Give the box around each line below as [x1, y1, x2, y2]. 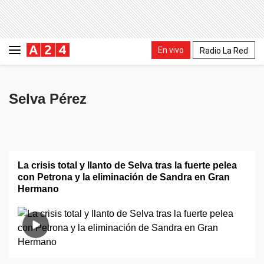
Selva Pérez [9, 91, 87, 107]
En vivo [158, 45, 184, 55]
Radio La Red [200, 45, 248, 55]
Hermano [18, 184, 59, 194]
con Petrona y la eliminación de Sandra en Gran [18, 172, 230, 182]
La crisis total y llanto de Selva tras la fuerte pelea [18, 160, 237, 170]
